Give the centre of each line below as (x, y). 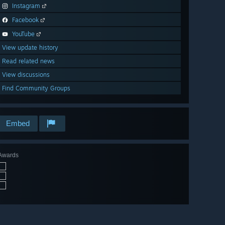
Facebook (25, 20)
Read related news (28, 61)
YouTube (23, 34)
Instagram (26, 6)
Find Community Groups (36, 88)
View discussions (26, 75)
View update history (30, 48)
